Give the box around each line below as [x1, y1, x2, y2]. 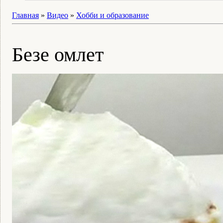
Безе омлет [12, 43, 104, 66]
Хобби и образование [76, 11, 149, 19]
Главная [12, 11, 39, 19]
